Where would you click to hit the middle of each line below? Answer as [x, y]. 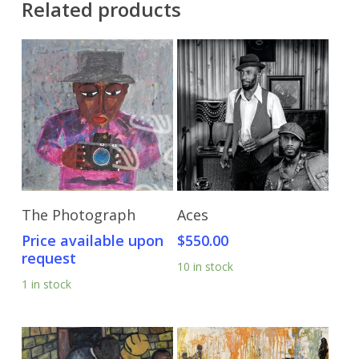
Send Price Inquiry [104, 207]
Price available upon [92, 241]
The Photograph [78, 215]
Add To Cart [260, 207]
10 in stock [206, 267]
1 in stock [46, 284]
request [48, 258]
